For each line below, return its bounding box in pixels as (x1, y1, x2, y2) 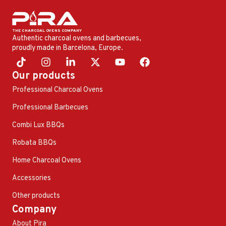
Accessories (12, 174, 51, 183)
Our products (12, 69, 75, 83)
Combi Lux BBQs (12, 121, 65, 130)
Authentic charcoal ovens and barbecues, (12, 34, 141, 43)
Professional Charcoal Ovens (12, 85, 103, 94)
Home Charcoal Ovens (12, 156, 81, 165)
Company (12, 203, 56, 216)
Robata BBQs (12, 138, 56, 147)
